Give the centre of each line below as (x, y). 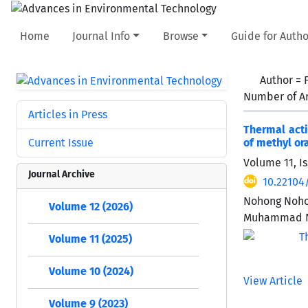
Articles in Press (68, 114)
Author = (282, 80)
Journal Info (101, 36)
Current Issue (61, 142)
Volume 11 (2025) (90, 239)
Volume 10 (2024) (91, 271)
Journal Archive (62, 174)
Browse (180, 36)
